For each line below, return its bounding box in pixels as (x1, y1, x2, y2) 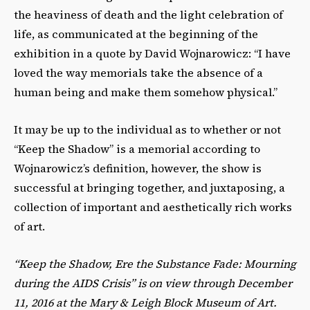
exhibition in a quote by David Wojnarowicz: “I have (14, 46, 291, 62)
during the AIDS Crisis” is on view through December (14, 275, 292, 291)
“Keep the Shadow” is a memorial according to (14, 141, 260, 157)
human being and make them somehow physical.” (14, 84, 277, 100)
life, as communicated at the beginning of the (14, 26, 258, 42)
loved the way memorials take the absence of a (14, 65, 263, 81)
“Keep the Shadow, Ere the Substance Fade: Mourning (14, 256, 296, 272)
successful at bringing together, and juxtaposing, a (14, 180, 285, 196)
